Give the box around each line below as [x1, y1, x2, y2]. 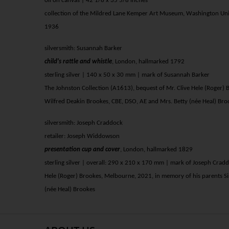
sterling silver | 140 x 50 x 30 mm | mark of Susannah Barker [44, 72, 210, 79]
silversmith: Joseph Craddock [44, 120, 123, 127]
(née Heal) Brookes [44, 186, 95, 193]
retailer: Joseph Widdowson [44, 133, 120, 140]
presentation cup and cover [44, 146, 120, 153]
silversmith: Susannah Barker [44, 45, 122, 52]
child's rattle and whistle [44, 58, 112, 65]
